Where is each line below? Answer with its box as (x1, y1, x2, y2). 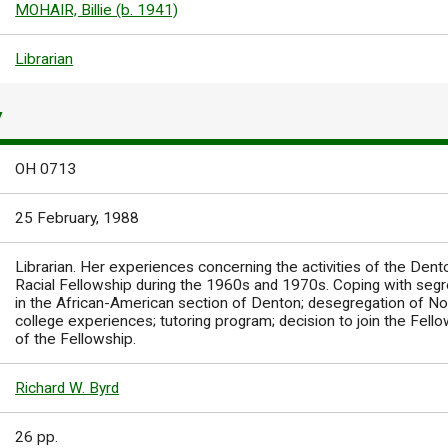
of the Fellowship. (15, 330, 137, 349)
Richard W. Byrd (15, 379, 120, 398)
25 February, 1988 (15, 209, 140, 228)
